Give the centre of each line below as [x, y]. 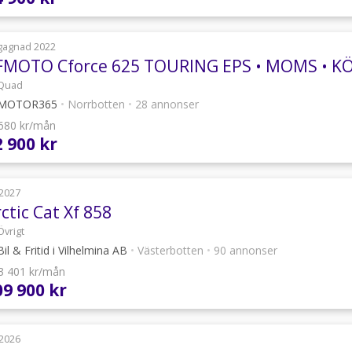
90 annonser [244, 251]
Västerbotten [170, 251]
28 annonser [165, 104]
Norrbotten [96, 104]
